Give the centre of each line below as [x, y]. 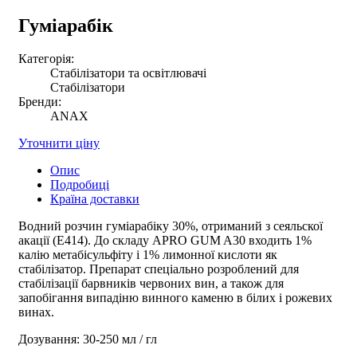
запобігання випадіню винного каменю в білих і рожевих [175, 298]
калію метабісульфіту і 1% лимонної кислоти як [148, 255]
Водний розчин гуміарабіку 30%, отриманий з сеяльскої [171, 226]
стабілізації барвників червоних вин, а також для [151, 284]
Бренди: [40, 102]
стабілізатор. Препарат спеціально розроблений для [159, 269]
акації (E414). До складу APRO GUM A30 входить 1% [165, 241]
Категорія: [46, 59]
